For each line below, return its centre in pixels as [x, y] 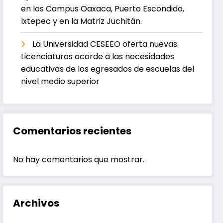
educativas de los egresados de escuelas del [108, 69]
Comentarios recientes [72, 131]
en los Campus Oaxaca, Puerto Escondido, [103, 8]
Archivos [36, 203]
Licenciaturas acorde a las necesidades [98, 56]
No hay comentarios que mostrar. [79, 159]
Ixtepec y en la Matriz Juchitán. [82, 21]
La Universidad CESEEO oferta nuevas [105, 44]
